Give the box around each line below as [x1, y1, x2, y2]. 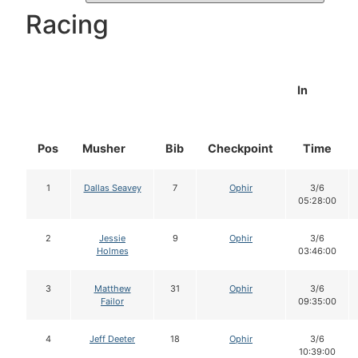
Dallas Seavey [83, 182, 141, 194]
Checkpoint [208, 141, 273, 156]
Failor [101, 296, 124, 308]
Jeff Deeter [89, 333, 135, 345]
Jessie [99, 233, 125, 245]
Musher [82, 141, 125, 156]
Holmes [96, 245, 129, 257]
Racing [26, 9, 109, 41]
